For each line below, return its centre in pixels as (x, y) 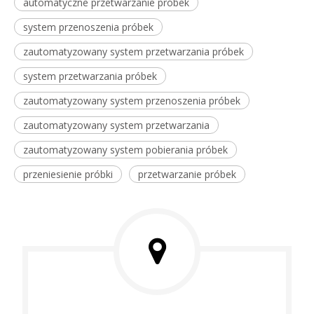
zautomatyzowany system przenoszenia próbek (132, 100)
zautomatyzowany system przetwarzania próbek (134, 51)
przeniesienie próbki (68, 174)
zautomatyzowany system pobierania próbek (125, 149)
